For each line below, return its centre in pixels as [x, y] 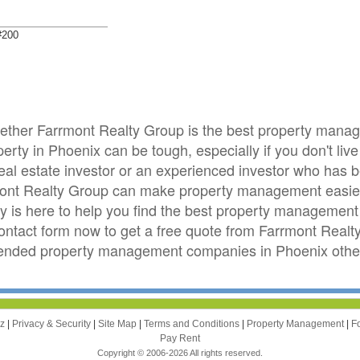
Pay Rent [180, 338]
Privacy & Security [53, 323]
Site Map [119, 323]
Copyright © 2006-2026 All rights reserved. [180, 352]
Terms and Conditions [193, 323]
